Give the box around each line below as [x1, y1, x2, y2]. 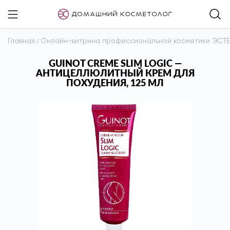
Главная [8, 37, 35, 45]
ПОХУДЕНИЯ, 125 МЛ [66, 77, 164, 88]
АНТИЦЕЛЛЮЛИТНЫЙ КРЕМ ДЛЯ [35, 67, 195, 79]
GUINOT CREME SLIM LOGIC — [48, 57, 182, 69]
